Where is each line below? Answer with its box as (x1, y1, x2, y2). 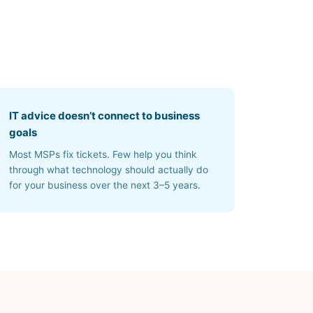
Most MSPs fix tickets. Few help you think (9, 149, 198, 160)
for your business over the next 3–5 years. (9, 180, 201, 191)
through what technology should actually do (9, 164, 209, 175)
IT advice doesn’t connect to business (9, 109, 201, 122)
